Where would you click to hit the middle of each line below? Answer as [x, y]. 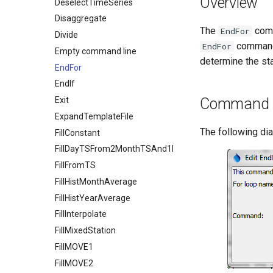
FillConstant [77, 133]
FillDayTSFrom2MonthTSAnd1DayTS [126, 149]
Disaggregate [81, 19]
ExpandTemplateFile [94, 116]
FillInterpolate [81, 214]
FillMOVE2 [74, 263]
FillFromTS [75, 165]
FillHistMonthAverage [96, 181]
